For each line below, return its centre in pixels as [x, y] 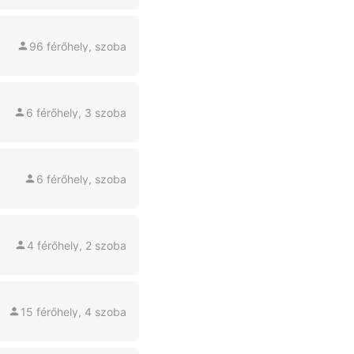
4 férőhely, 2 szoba [77, 245]
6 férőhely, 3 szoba [76, 112]
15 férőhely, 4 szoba [73, 311]
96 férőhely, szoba [78, 46]
